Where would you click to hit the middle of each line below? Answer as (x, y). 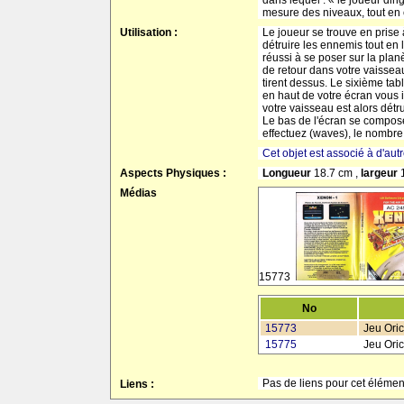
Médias (138, 193)
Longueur (288, 173)
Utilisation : (149, 32)
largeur (381, 173)
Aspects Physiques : (173, 173)
